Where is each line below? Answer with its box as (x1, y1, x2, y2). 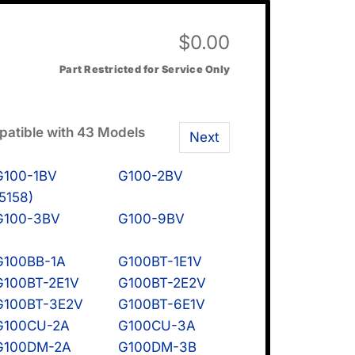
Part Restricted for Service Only (59, 63, 231, 76)
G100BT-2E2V (117, 274, 206, 291)
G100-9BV (117, 210, 185, 227)
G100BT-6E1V (117, 296, 205, 312)
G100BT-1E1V (117, 253, 202, 269)
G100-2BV (117, 167, 183, 184)
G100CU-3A (117, 317, 196, 334)
